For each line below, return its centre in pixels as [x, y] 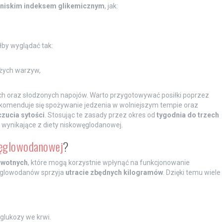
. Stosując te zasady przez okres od [100, 115]
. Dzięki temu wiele [192, 172]
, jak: [111, 6]
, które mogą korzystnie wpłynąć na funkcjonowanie [109, 162]
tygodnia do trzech [188, 115]
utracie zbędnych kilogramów [114, 172]
